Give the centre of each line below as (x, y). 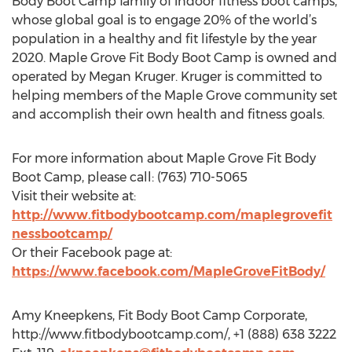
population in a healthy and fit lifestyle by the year (164, 39)
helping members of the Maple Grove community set (174, 95)
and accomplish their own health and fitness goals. (168, 114)
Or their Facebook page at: (92, 253)
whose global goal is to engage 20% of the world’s (164, 20)
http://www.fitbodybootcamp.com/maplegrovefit (172, 215)
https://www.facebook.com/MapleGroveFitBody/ (169, 271)
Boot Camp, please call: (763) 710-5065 (130, 177)
